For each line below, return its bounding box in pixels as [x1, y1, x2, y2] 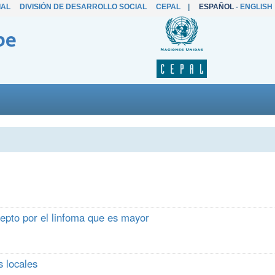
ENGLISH [239, 2, 273, 11]
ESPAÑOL [198, 2, 234, 11]
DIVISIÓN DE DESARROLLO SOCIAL [19, 2, 147, 11]
